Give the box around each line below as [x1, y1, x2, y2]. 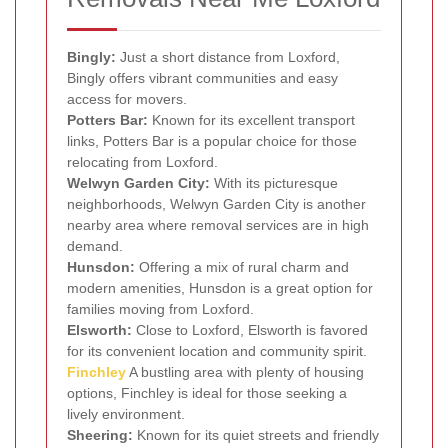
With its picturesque [210, 175, 338, 192]
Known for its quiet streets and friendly [133, 427, 379, 444]
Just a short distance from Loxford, [116, 49, 340, 66]
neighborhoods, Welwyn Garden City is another [67, 196, 366, 213]
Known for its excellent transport [148, 112, 355, 129]
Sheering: [67, 427, 133, 444]
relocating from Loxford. [67, 154, 218, 171]
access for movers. [67, 91, 187, 108]
